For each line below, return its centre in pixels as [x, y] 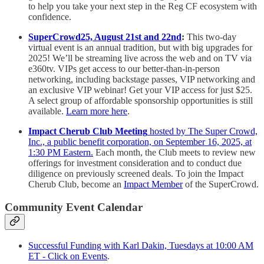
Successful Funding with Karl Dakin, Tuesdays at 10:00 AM [141, 246]
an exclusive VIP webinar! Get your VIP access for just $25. [140, 90]
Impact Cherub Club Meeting [88, 131]
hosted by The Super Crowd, [202, 131]
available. [47, 111]
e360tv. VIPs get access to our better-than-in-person [124, 68]
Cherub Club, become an [76, 184]
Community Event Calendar [74, 207]
